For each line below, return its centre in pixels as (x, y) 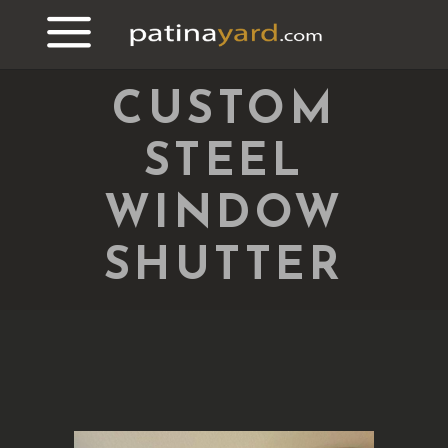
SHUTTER (224, 267)
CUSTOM (224, 111)
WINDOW (224, 215)
